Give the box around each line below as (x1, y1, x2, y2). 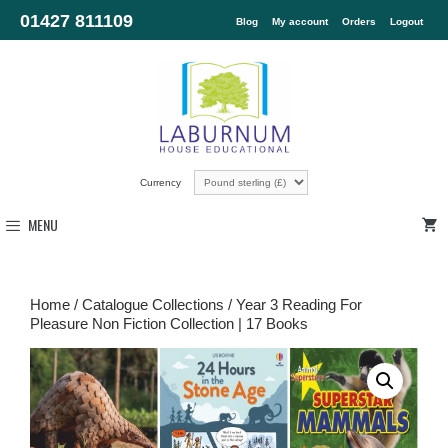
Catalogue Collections (82, 295, 224, 313)
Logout (390, 16, 423, 27)
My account (272, 16, 328, 27)
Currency (140, 176, 184, 188)
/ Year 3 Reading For (224, 295, 362, 313)
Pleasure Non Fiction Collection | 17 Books (30, 314, 308, 332)
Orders (342, 16, 376, 27)
